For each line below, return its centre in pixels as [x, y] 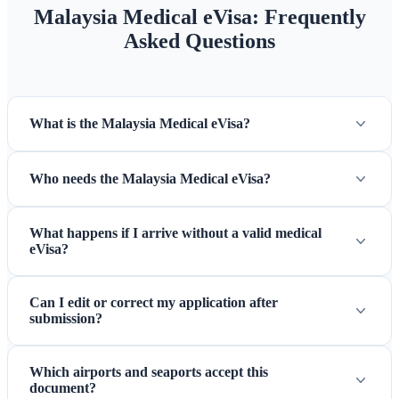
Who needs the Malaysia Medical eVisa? [150, 179]
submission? [66, 319]
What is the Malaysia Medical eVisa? [140, 124]
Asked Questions [199, 41]
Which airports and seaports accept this [149, 372]
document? [63, 388]
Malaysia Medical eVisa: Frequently [199, 17]
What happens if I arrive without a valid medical [175, 233]
